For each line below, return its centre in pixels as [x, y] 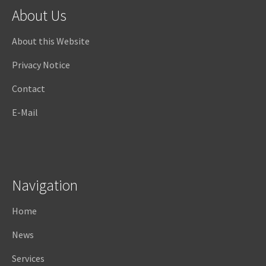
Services [28, 258]
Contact [28, 88]
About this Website [51, 41]
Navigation [45, 185]
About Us [39, 15]
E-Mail [25, 112]
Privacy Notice [41, 65]
